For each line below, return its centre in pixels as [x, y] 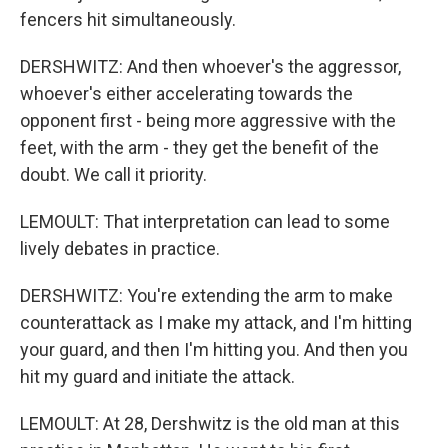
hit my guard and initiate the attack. [157, 376]
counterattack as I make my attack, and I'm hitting [216, 322]
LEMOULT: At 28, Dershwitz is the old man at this [210, 423]
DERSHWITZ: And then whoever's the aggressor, [210, 66]
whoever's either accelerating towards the [186, 93]
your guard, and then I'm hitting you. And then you [214, 349]
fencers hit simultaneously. [128, 19]
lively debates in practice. [120, 248]
